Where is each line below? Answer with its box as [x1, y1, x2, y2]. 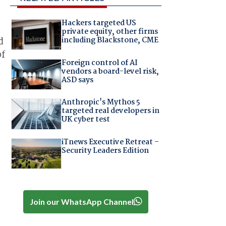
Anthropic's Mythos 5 [61, 96, 140, 109]
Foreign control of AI [61, 56, 138, 69]
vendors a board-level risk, [61, 65, 159, 78]
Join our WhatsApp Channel [29, 196, 134, 206]
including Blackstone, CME [61, 34, 158, 47]
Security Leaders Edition [61, 144, 149, 157]
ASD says [61, 74, 93, 86]
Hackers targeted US [61, 17, 136, 30]
